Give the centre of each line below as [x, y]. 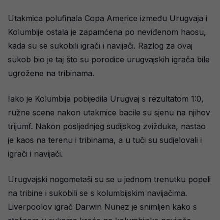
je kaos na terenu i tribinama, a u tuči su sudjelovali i [105, 140]
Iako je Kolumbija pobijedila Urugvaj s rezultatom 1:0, [106, 99]
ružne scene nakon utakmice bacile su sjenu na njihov [109, 112]
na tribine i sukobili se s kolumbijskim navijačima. [97, 193]
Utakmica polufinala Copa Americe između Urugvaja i [108, 18]
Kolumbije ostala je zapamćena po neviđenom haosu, [107, 32]
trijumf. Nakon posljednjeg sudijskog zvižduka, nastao [107, 126]
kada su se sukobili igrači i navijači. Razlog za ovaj [100, 46]
